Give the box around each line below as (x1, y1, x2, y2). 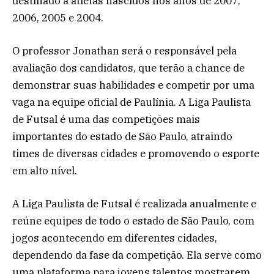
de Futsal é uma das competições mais (12, 113, 200, 127)
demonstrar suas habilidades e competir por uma (12, 78, 254, 92)
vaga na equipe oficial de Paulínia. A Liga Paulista (12, 95, 251, 109)
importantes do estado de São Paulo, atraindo (12, 130, 232, 144)
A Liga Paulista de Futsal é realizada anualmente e (12, 197, 256, 211)
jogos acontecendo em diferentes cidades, (12, 231, 217, 245)
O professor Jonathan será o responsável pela (12, 44, 237, 58)
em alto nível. (12, 164, 77, 178)
